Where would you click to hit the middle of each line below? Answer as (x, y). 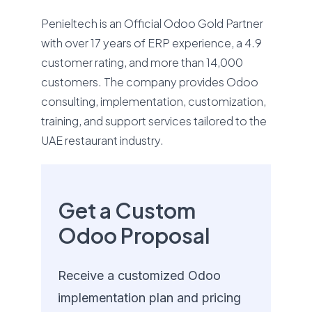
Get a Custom (127, 210)
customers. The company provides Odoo (150, 82)
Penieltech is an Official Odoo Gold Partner (153, 23)
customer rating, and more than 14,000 (142, 62)
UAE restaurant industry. (103, 140)
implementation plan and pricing (150, 298)
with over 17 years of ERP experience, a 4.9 (152, 43)
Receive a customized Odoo (140, 275)
